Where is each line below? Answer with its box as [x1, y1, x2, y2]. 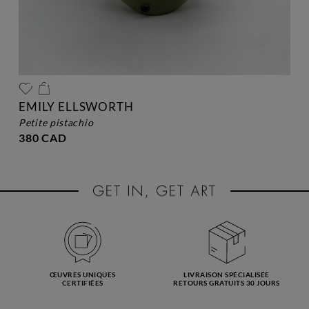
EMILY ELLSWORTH [19, 99, 134, 114]
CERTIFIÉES [61, 278, 103, 287]
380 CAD [19, 130, 67, 144]
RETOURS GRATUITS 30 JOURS [173, 278, 280, 287]
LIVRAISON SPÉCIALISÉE [183, 270, 270, 279]
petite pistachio [25, 116, 94, 128]
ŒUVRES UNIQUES [49, 270, 116, 279]
